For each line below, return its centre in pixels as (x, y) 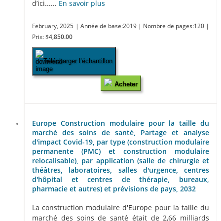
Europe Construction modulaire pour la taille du (121, 123)
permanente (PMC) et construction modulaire (121, 151)
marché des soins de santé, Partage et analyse (121, 132)
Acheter (126, 84)
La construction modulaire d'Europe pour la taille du (121, 208)
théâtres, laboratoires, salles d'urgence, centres (121, 170)
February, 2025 (53, 26)
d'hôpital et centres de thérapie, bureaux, (121, 179)
